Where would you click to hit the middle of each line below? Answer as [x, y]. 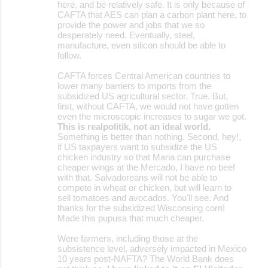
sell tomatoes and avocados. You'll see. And [143, 197]
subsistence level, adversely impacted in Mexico [152, 248]
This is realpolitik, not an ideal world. [134, 126]
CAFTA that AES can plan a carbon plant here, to [152, 14]
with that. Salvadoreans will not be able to [137, 177]
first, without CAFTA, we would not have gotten [148, 106]
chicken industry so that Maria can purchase [144, 157]
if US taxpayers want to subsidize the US [137, 147]
